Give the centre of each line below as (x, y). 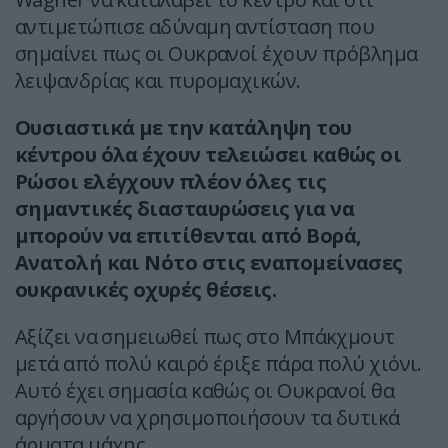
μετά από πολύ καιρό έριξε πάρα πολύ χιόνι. (218, 364)
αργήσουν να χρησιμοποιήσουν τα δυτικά (207, 418)
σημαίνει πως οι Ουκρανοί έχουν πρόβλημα (216, 54)
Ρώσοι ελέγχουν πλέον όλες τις (171, 182)
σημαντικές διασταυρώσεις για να (184, 209)
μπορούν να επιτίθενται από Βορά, (188, 236)
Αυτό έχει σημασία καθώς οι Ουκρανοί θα (205, 391)
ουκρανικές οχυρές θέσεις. (146, 290)
